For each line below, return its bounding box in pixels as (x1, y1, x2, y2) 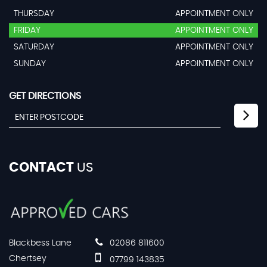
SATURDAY (14, 43, 54, 51)
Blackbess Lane (9, 238, 72, 247)
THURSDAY (14, 10, 54, 18)
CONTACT (9, 161, 74, 174)
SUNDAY (14, 60, 46, 68)
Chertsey (9, 254, 46, 263)
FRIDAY (14, 26, 41, 35)
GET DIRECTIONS (9, 91, 81, 101)
